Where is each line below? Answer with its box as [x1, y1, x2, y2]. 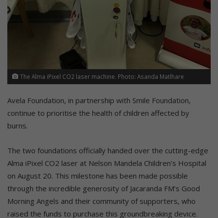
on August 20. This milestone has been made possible [7, 171, 188, 181]
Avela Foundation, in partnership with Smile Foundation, [7, 95, 191, 106]
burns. [7, 121, 28, 131]
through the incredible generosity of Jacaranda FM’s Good [7, 183, 200, 194]
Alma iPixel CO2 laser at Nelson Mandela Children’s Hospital [7, 158, 206, 168]
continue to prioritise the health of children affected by [7, 108, 189, 118]
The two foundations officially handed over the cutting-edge [7, 145, 208, 156]
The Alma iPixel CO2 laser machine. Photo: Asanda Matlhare [18, 73, 184, 81]
